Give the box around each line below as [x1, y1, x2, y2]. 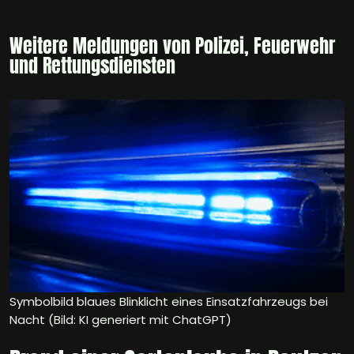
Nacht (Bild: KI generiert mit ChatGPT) [9, 311, 232, 329]
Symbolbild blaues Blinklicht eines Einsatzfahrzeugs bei [9, 293, 328, 311]
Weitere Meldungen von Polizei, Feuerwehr [9, 32, 335, 61]
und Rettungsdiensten [9, 51, 175, 81]
